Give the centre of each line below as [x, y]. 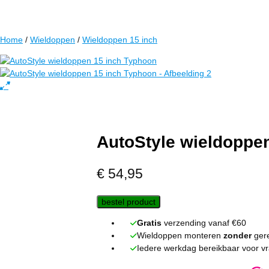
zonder [238, 236]
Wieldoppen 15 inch [120, 40]
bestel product [129, 202]
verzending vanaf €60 [204, 223]
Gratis [150, 223]
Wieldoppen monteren [180, 236]
